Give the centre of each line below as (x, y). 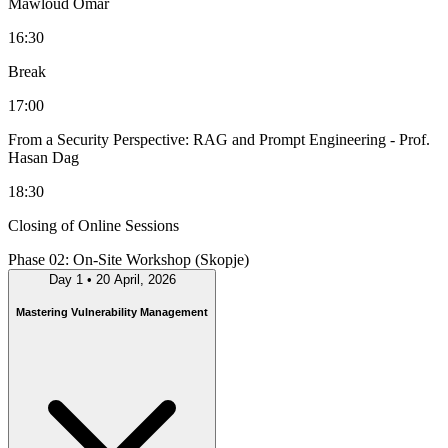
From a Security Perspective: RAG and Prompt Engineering (199, 140)
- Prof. (410, 140)
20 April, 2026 (135, 280)
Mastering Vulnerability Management (112, 311)
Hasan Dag (43, 158)
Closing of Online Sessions (93, 226)
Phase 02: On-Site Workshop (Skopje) (128, 260)
